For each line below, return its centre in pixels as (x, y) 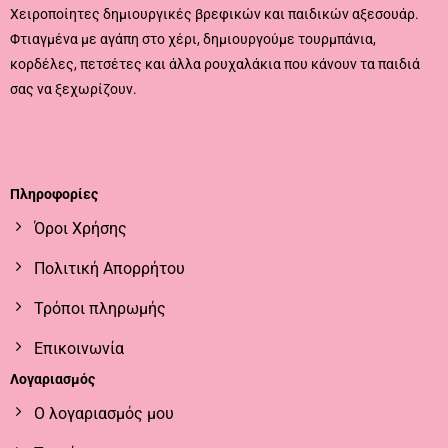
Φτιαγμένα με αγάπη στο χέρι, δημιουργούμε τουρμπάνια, (192, 40)
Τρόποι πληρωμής (99, 309)
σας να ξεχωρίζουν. (73, 90)
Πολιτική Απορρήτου (109, 269)
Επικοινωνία (78, 349)
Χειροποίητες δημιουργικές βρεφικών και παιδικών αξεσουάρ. (214, 15)
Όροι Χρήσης (80, 229)
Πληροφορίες (53, 195)
